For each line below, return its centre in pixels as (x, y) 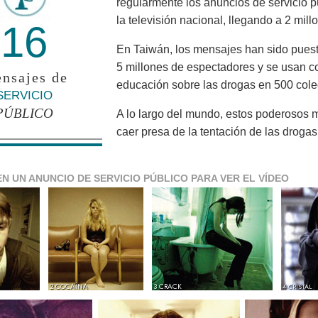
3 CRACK (168, 287)
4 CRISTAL (297, 287)
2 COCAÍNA (69, 287)
